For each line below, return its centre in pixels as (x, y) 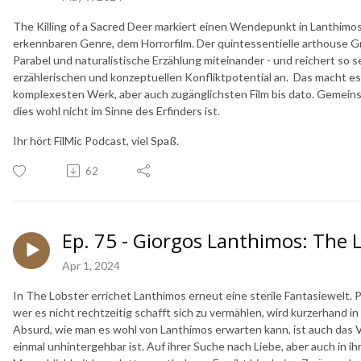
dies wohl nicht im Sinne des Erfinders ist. (116, 110)
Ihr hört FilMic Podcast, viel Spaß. (96, 140)
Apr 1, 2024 (91, 265)
